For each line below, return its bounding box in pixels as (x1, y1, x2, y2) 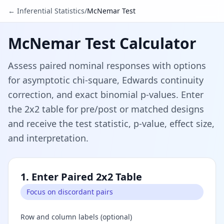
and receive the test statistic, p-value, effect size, (8, 117, 214, 129)
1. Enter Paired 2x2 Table (20, 170, 142, 183)
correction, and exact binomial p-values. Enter (8, 88, 203, 100)
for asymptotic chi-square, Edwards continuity (8, 74, 203, 86)
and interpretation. (8, 132, 88, 144)
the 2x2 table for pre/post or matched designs (8, 103, 204, 115)
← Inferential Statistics (8, 6, 84, 15)
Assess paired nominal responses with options (8, 59, 206, 71)
